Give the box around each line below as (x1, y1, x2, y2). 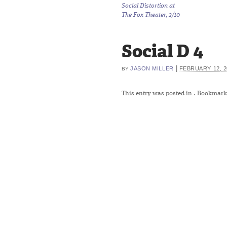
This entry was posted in (122, 90, 194, 97)
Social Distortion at (122, 3, 175, 9)
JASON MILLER (130, 65, 174, 71)
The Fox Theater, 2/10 (122, 12, 180, 18)
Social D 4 (122, 40, 203, 63)
